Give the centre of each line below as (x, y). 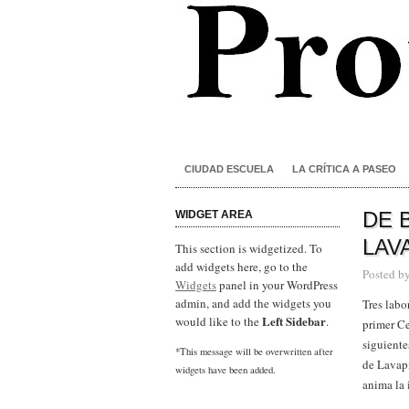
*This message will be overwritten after (254, 351)
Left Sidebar (294, 321)
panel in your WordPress (277, 285)
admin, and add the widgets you (253, 303)
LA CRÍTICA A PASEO (344, 169)
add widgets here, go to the (241, 267)
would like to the (219, 321)
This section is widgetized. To (249, 248)
